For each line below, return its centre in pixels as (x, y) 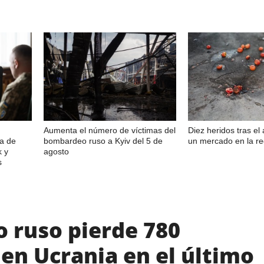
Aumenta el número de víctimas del (110, 130)
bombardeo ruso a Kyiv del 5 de (103, 141)
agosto (56, 151)
